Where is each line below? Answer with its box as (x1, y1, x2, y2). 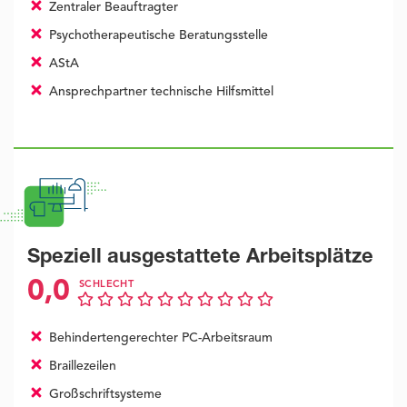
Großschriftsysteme (45, 388, 162, 402)
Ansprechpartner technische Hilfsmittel (45, 85, 273, 99)
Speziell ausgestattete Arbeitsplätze (27, 248, 373, 269)
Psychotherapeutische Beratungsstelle (45, 29, 268, 43)
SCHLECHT (79, 280, 134, 291)
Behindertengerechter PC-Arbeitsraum (45, 332, 273, 345)
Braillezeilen (45, 360, 116, 373)
